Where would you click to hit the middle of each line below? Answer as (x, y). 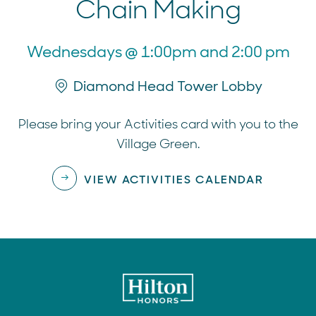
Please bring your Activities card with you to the (158, 124)
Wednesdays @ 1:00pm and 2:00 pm (158, 52)
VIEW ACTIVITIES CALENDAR (174, 180)
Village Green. (158, 144)
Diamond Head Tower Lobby (168, 86)
